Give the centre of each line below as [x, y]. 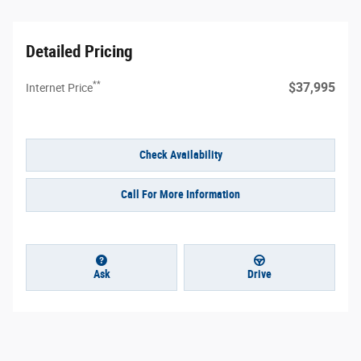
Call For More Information [180, 195]
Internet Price [59, 87]
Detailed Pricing [79, 51]
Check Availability [180, 154]
